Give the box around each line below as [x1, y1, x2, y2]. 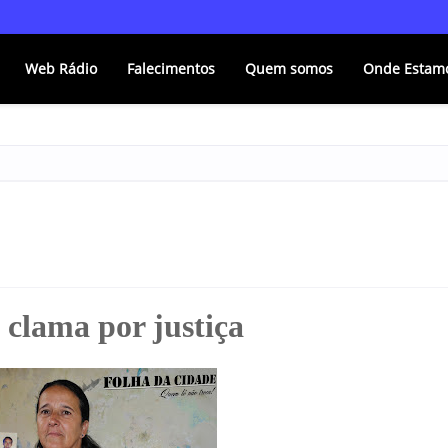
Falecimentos [127, 59, 216, 78]
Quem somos [245, 59, 334, 78]
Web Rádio [25, 59, 98, 78]
